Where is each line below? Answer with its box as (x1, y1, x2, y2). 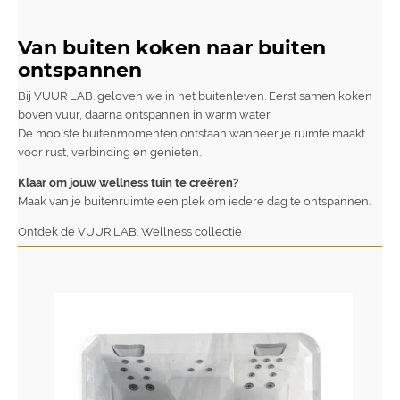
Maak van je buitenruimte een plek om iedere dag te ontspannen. (18, 194, 371, 208)
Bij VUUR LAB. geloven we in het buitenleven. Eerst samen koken (18, 88, 372, 103)
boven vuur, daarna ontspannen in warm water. (18, 107, 271, 121)
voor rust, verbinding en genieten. (18, 145, 201, 159)
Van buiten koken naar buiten (18, 35, 326, 59)
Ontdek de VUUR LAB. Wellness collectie (18, 225, 242, 239)
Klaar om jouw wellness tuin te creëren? (18, 175, 238, 189)
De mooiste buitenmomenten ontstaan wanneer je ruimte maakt (18, 126, 365, 140)
